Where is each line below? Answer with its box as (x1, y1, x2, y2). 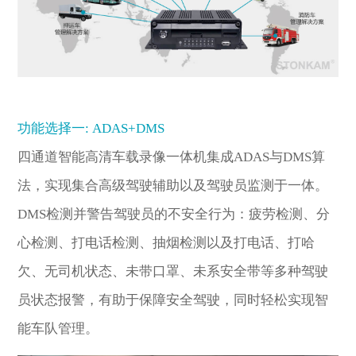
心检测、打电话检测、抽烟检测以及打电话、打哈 (17, 235, 315, 251)
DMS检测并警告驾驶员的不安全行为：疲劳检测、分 (17, 207, 331, 222)
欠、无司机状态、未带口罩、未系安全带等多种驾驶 (17, 264, 329, 280)
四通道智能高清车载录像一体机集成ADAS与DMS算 (17, 149, 326, 165)
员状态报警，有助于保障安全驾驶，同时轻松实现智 (17, 292, 329, 308)
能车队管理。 (17, 321, 99, 337)
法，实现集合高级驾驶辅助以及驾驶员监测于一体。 (17, 178, 329, 194)
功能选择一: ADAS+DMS (17, 121, 165, 137)
